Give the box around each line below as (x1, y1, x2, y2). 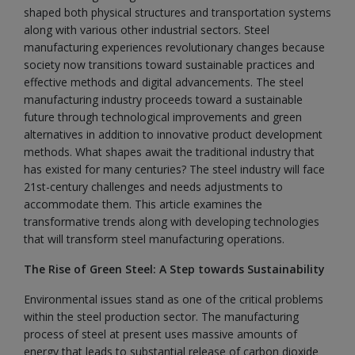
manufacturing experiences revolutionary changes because (24, 40, 325, 55)
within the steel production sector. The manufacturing (24, 309, 299, 324)
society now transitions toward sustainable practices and (24, 57, 315, 72)
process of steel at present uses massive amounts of (24, 326, 297, 342)
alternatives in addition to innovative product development (24, 127, 323, 142)
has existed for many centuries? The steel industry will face (24, 162, 325, 177)
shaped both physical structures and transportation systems (24, 5, 331, 20)
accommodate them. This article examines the (24, 197, 262, 212)
